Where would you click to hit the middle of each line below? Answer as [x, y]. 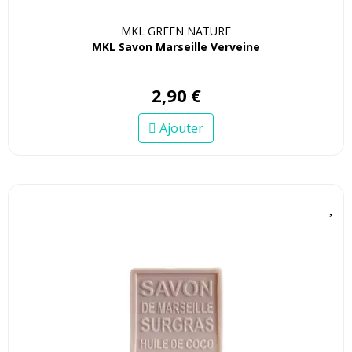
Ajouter [180, 128]
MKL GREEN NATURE [176, 31]
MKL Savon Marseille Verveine [176, 46]
